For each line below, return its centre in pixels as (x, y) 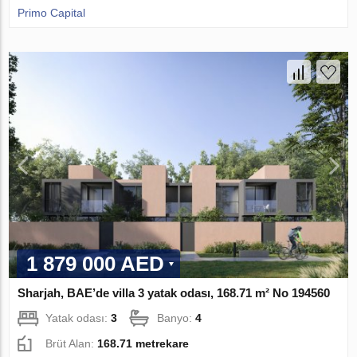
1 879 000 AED (96, 263)
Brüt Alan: (72, 343)
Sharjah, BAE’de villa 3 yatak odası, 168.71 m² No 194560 (174, 292)
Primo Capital (52, 13)
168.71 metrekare (143, 343)
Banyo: (177, 318)
